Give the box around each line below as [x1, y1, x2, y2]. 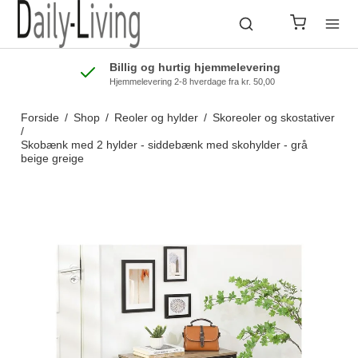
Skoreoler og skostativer [212, 111, 335, 124]
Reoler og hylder [113, 111, 198, 124]
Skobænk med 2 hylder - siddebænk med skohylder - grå [20, 138, 308, 151]
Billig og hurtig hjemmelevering [109, 61, 280, 74]
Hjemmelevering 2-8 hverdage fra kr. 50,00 [109, 77, 275, 86]
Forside [20, 111, 59, 124]
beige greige [20, 152, 84, 165]
